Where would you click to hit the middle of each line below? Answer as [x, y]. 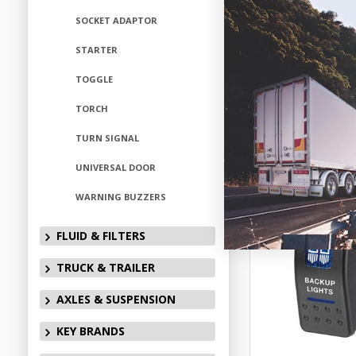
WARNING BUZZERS [120, 197]
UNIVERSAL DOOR [115, 167]
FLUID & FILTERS [101, 236]
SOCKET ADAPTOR [116, 20]
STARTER [96, 50]
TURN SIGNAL [107, 138]
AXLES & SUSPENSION [116, 299]
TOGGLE [94, 79]
